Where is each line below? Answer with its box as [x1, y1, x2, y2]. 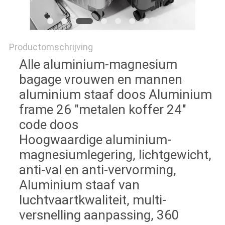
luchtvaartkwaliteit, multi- [19, 192, 166, 208]
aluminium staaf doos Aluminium [19, 87, 212, 102]
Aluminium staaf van [19, 177, 140, 193]
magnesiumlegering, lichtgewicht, [19, 147, 211, 163]
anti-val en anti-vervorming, [19, 162, 176, 178]
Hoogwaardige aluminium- [19, 132, 171, 148]
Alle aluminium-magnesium [19, 57, 177, 72]
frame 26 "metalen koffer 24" [19, 102, 186, 118]
